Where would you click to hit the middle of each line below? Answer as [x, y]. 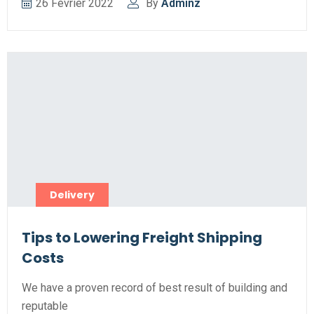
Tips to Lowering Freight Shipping [142, 238]
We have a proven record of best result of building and [155, 288]
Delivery [72, 195]
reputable [45, 306]
